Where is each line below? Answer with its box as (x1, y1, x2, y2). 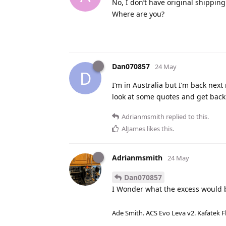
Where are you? (112, 9, 164, 19)
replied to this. (164, 112, 209, 122)
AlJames (122, 124, 145, 134)
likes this (145, 124, 173, 134)
